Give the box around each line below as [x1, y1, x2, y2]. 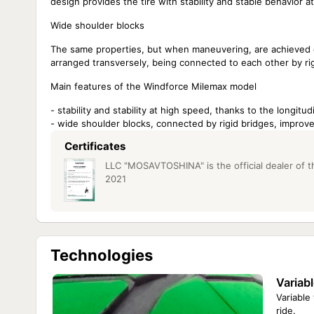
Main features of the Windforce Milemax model [50, 81, 257, 92]
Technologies [50, 246, 153, 264]
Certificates [64, 139, 125, 153]
